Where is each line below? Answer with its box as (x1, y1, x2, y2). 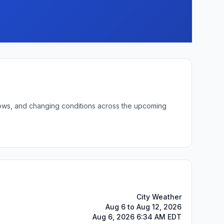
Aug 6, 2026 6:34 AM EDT (92, 212, 181, 221)
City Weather (136, 192, 181, 201)
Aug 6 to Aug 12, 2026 (105, 202, 181, 211)
